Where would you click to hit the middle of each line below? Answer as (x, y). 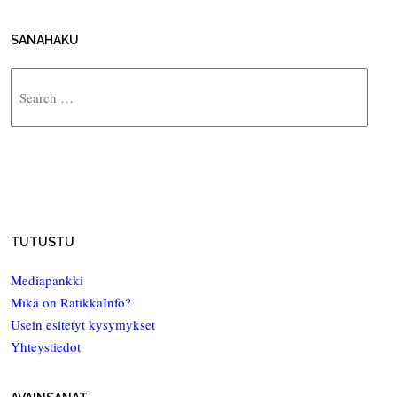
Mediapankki (47, 280)
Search (28, 77)
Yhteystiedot (46, 347)
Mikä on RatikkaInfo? (71, 303)
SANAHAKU (45, 39)
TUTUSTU (43, 242)
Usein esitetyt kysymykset (83, 325)
